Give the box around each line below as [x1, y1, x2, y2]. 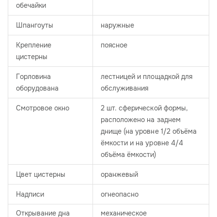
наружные [101, 21, 135, 30]
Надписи [16, 190, 45, 199]
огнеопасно [101, 190, 139, 199]
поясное [101, 41, 128, 50]
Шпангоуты [16, 21, 54, 30]
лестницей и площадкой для [101, 72, 192, 81]
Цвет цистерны [16, 170, 66, 179]
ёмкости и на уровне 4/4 [101, 139, 183, 148]
